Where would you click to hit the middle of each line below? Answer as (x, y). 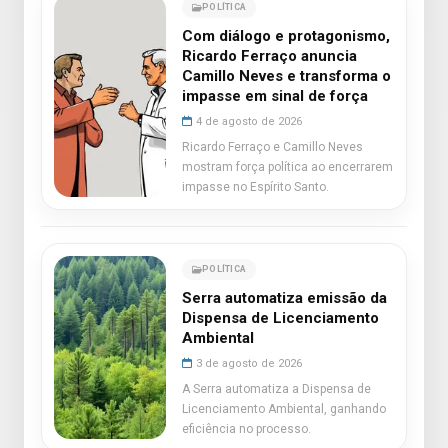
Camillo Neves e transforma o (286, 76)
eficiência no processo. (246, 429)
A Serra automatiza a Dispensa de (276, 389)
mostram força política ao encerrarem (287, 167)
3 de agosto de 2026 (249, 363)
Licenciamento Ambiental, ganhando (284, 409)
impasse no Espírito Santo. (255, 187)
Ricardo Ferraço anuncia (269, 56)
